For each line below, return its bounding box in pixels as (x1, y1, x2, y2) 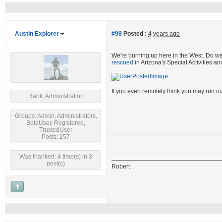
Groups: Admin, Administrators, (14, 112, 97, 119)
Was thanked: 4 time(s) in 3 (19, 153, 92, 160)
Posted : (122, 30, 147, 37)
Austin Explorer (15, 30, 59, 37)
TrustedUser (39, 126, 72, 133)
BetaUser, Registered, (26, 119, 85, 126)
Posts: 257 (42, 133, 70, 140)
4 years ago (148, 30, 180, 37)
